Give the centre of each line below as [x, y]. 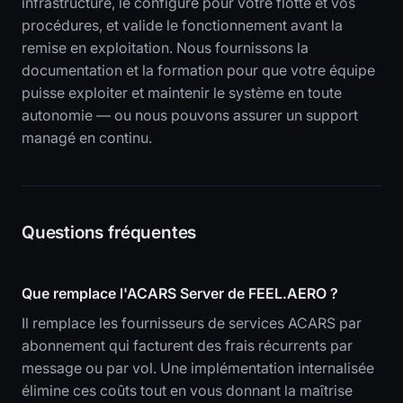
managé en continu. [87, 138]
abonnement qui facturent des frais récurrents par [187, 346]
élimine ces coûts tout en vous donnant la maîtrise [187, 391]
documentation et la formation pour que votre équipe [198, 71]
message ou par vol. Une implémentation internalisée [198, 368]
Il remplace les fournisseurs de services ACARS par [192, 323]
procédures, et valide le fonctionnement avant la [182, 26]
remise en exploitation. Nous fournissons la [165, 48]
